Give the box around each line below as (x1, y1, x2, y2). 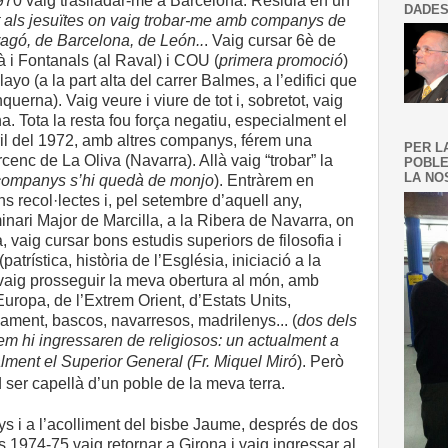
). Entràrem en (214, 172, 314, 189)
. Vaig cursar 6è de (204, 32, 336, 49)
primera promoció (219, 52, 343, 69)
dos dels (297, 312, 357, 329)
